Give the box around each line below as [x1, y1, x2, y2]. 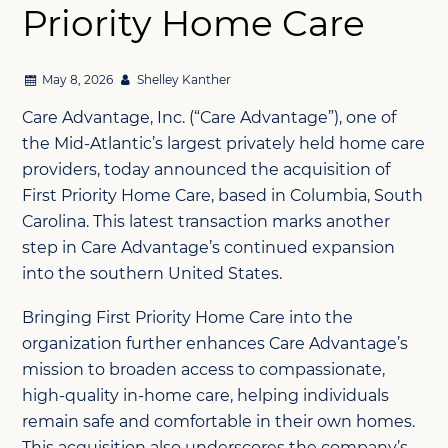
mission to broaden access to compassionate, [22, 359, 386, 379]
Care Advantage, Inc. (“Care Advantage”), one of [22, 107, 397, 127]
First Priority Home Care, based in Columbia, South [22, 185, 424, 205]
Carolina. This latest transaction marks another [22, 211, 391, 231]
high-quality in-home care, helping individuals [22, 385, 390, 405]
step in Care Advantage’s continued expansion [22, 237, 396, 257]
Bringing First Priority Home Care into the [22, 307, 354, 327]
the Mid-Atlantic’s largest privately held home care [22, 133, 426, 153]
